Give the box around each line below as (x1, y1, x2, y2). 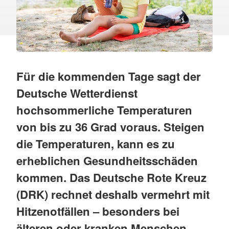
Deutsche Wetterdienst (16, 84, 138, 101)
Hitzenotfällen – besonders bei (16, 202, 179, 219)
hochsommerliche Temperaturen (16, 101, 192, 118)
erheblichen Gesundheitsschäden (16, 152, 198, 169)
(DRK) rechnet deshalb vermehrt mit (16, 186, 210, 202)
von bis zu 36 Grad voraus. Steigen (16, 118, 204, 135)
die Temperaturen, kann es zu (16, 135, 175, 152)
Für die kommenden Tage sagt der (16, 67, 201, 84)
